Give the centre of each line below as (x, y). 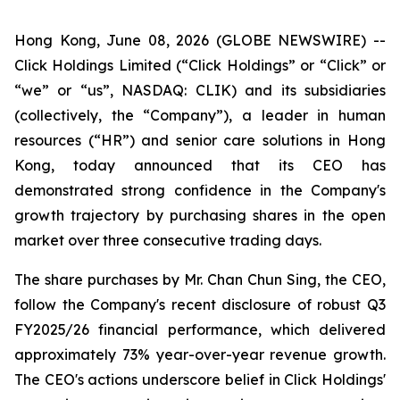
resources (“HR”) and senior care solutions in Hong (200, 140)
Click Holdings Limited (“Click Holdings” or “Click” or (200, 65)
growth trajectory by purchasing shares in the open (200, 215)
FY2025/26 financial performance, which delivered (200, 329)
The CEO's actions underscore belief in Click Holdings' (200, 379)
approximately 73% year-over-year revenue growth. (200, 354)
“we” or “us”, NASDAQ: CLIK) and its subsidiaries (200, 90)
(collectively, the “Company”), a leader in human (200, 115)
